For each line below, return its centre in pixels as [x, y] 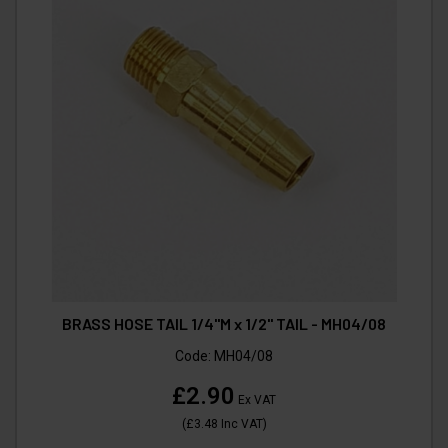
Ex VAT [255, 399]
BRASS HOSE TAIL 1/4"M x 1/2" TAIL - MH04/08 [224, 323]
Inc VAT [240, 423]
